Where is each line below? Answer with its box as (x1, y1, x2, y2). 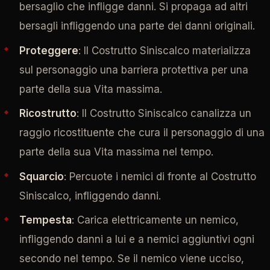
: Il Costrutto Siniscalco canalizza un (76, 107, 251, 120)
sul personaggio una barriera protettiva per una (19, 63, 248, 76)
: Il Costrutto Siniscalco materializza (78, 44, 251, 57)
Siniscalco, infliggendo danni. (19, 189, 161, 202)
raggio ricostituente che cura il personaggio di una (19, 127, 265, 139)
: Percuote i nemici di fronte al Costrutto (63, 170, 256, 183)
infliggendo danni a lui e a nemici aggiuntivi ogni (19, 233, 254, 246)
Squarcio (19, 170, 64, 183)
